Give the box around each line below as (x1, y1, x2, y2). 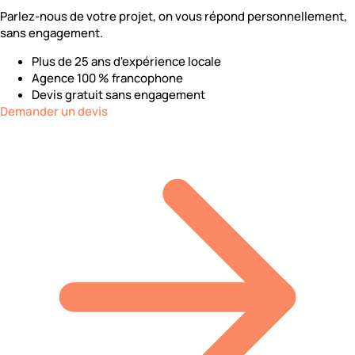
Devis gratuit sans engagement (32, 86, 205, 103)
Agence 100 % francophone (32, 69, 183, 86)
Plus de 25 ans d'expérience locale (32, 52, 221, 70)
